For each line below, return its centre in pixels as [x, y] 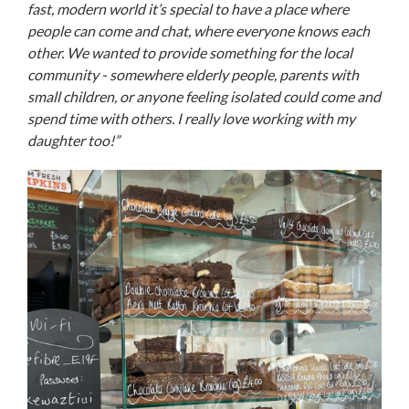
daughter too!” [75, 140]
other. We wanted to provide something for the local [190, 52]
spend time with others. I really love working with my [191, 118]
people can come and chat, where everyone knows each [199, 30]
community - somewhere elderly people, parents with [193, 74]
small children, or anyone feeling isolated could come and [204, 96]
